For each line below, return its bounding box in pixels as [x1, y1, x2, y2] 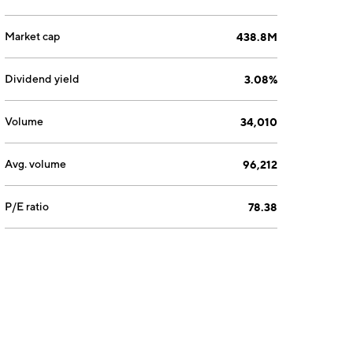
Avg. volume [5, 158, 67, 170]
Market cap [5, 30, 61, 43]
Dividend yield [5, 72, 80, 85]
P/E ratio [5, 200, 50, 213]
